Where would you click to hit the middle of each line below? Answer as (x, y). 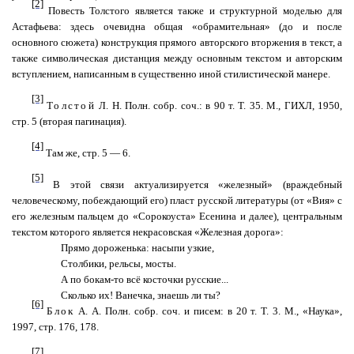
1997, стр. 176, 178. (55, 327)
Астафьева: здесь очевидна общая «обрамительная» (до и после (177, 26)
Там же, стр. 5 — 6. (87, 153)
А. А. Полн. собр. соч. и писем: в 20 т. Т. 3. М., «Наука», (209, 311)
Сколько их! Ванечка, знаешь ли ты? (141, 295)
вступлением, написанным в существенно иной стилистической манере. (171, 74)
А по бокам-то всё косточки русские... (145, 279)
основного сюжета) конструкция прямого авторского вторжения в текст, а (177, 42)
